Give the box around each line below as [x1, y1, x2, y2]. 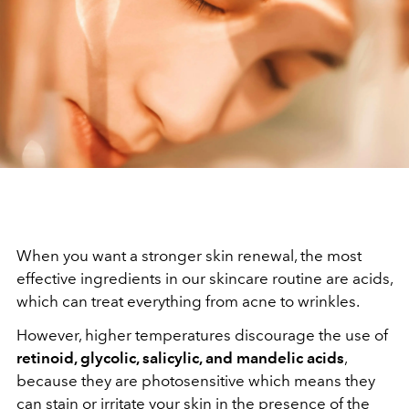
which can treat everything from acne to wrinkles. [16, 292, 360, 310]
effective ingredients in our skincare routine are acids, [16, 269, 393, 288]
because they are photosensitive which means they [16, 372, 375, 390]
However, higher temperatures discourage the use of [16, 326, 388, 344]
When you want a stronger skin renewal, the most [16, 246, 362, 265]
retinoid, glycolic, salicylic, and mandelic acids [16, 349, 344, 367]
